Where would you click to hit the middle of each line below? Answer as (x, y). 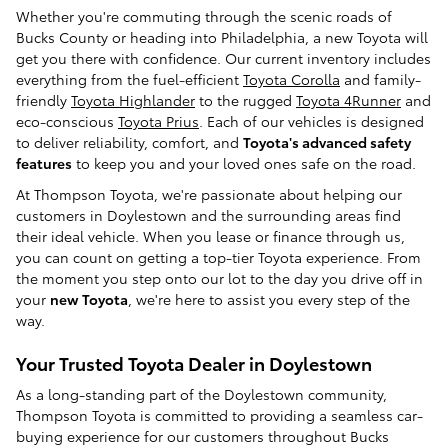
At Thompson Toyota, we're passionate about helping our (209, 194)
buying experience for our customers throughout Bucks (202, 435)
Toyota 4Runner (348, 100)
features (44, 163)
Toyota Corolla (291, 79)
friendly (43, 100)
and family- (380, 79)
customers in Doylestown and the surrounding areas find (208, 215)
